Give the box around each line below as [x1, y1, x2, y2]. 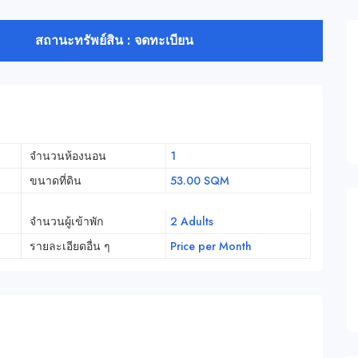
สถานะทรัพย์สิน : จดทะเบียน [35, 31, 193, 50]
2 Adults [169, 213, 213, 230]
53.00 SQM [169, 173, 229, 189]
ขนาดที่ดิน [30, 173, 82, 189]
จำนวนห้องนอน [30, 148, 106, 165]
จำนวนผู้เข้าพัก [30, 213, 103, 230]
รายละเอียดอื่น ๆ [30, 238, 110, 255]
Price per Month [169, 238, 252, 255]
